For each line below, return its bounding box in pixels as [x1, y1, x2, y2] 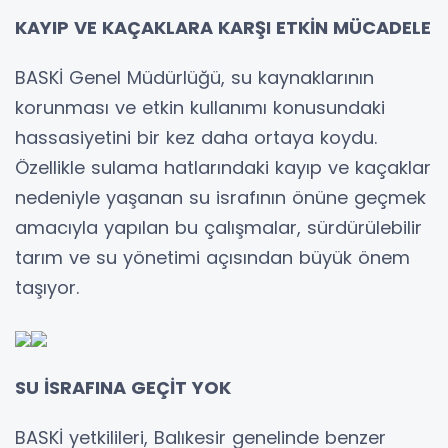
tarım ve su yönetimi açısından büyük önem [15, 245, 410, 271]
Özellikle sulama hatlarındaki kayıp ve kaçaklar [15, 155, 431, 181]
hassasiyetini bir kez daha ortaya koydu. [15, 125, 377, 151]
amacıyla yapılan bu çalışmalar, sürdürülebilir [15, 215, 422, 241]
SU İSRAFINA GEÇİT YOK [15, 375, 231, 401]
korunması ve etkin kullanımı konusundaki [15, 95, 385, 121]
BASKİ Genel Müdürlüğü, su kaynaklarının [15, 65, 374, 91]
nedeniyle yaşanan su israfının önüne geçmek [15, 185, 426, 211]
